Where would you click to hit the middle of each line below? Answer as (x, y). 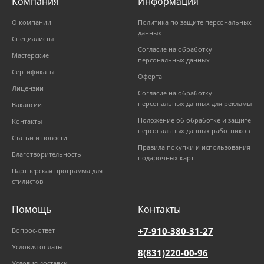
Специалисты (33, 39)
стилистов (27, 181)
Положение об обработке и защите (194, 120)
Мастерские (30, 55)
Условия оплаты (37, 247)
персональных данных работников (194, 131)
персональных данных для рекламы (195, 104)
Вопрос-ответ (33, 230)
